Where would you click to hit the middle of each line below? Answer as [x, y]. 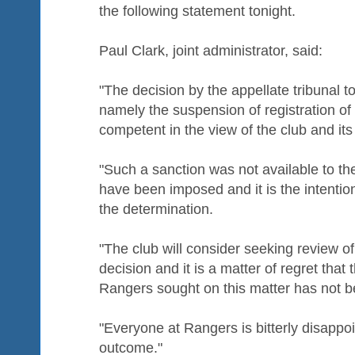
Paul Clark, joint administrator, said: [211, 50]
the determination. [156, 209]
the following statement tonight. [197, 11]
